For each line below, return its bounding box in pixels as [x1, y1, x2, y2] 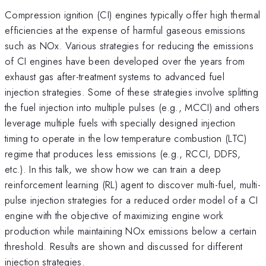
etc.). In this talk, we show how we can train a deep [5, 161, 221, 176]
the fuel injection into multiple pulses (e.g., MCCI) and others [5, 100, 260, 115]
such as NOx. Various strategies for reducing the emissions [5, 38, 254, 53]
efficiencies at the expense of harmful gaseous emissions [5, 23, 246, 37]
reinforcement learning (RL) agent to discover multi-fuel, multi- [5, 177, 261, 192]
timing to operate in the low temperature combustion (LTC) [5, 131, 247, 145]
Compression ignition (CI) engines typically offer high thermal [5, 7, 261, 22]
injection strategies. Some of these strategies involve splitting [5, 84, 258, 99]
